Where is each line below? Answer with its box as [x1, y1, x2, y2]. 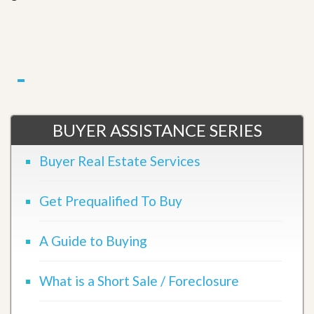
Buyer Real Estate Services [39, 152, 200, 169]
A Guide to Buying [39, 232, 147, 249]
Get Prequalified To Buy [39, 192, 182, 209]
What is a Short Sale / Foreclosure [39, 272, 239, 289]
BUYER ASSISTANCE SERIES [52, 119, 262, 140]
